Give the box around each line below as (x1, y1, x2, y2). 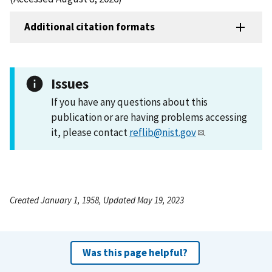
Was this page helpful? (82, 245, 188, 259)
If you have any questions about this (51, 95, 208, 109)
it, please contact (51, 125, 129, 139)
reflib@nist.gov (129, 125, 196, 139)
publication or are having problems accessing (51, 110, 247, 124)
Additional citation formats (24, 20, 155, 34)
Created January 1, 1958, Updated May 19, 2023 (10, 194, 184, 206)
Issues (51, 74, 89, 92)
